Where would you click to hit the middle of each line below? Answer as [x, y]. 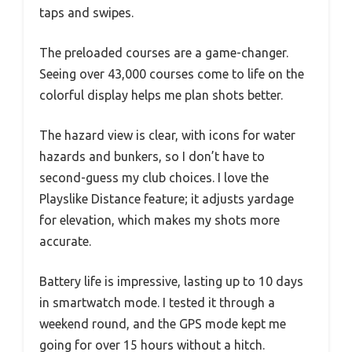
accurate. [65, 241]
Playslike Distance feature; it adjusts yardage [167, 198]
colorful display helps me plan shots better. [161, 95]
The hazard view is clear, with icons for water [167, 135]
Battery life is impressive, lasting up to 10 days [171, 281]
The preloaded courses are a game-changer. [164, 52]
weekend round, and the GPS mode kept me [163, 323]
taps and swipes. [86, 12]
